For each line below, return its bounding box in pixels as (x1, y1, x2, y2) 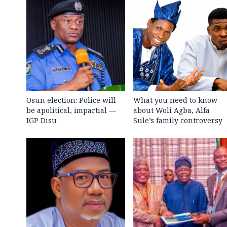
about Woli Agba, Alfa (133, 105, 210, 116)
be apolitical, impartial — (26, 105, 116, 116)
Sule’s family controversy (133, 116, 222, 126)
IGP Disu (26, 116, 57, 126)
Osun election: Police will (26, 95, 116, 105)
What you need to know (133, 95, 217, 105)
